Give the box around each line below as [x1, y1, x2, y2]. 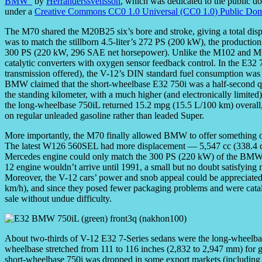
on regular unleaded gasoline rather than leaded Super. [5, 111, 204, 121]
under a [5, 6, 35, 17]
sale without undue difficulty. [5, 194, 112, 204]
